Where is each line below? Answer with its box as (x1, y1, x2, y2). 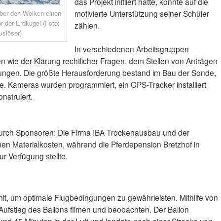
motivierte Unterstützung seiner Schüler (74, 8, 209, 19)
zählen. (74, 20, 100, 31)
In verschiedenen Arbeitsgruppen (74, 43, 189, 55)
